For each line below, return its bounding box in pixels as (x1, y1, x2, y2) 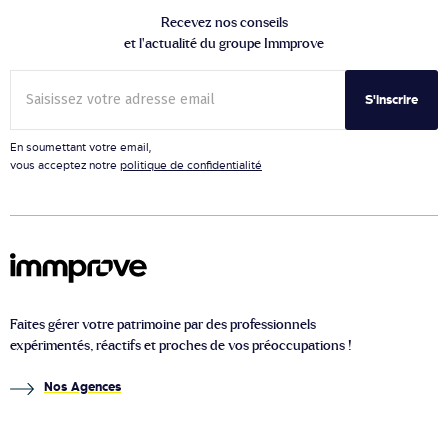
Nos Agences (44, 380, 121, 394)
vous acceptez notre (10, 159, 120, 171)
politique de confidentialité (120, 159, 262, 171)
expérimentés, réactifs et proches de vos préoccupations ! (10, 339, 352, 353)
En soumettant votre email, (10, 141, 151, 153)
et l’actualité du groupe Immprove (124, 37, 324, 51)
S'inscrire (365, 93, 418, 107)
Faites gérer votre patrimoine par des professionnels (10, 318, 316, 332)
